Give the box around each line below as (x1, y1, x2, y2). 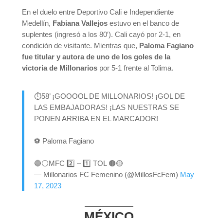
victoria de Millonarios (21, 63, 97, 72)
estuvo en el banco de (109, 18, 179, 27)
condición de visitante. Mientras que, (21, 41, 137, 50)
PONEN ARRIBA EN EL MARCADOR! (34, 114, 158, 123)
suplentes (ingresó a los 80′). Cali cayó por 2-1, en (21, 30, 181, 38)
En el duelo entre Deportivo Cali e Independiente (21, 7, 174, 16)
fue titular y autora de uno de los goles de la (21, 52, 170, 61)
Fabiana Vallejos (50, 18, 109, 27)
